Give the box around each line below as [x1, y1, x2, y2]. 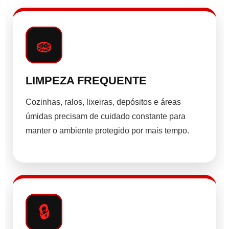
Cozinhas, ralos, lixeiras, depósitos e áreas [26, 98, 181, 107]
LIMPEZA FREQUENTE [26, 74, 147, 87]
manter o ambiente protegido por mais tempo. [26, 126, 189, 135]
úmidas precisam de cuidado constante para [26, 112, 186, 121]
